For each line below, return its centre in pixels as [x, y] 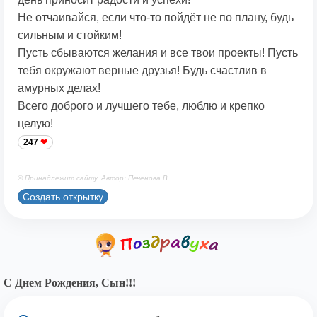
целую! [35, 124]
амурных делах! [59, 88]
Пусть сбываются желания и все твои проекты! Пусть [158, 53]
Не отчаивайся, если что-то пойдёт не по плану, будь [156, 18]
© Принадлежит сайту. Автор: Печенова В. [94, 178]
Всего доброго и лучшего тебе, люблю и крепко [141, 106]
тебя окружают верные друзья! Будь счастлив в [142, 71]
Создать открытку [63, 196]
